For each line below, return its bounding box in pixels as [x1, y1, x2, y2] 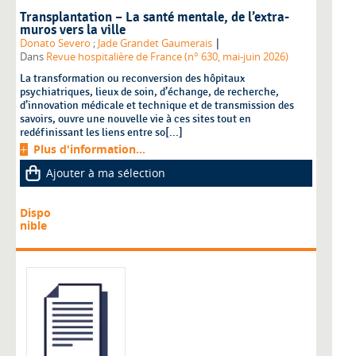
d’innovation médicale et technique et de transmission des [20, 98, 294, 112]
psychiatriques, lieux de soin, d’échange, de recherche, [20, 84, 279, 99]
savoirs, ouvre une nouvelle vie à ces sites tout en [20, 111, 251, 126]
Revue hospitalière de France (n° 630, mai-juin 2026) [46, 49, 288, 64]
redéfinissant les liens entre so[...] [20, 125, 183, 139]
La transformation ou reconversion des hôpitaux [20, 71, 245, 85]
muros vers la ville [20, 21, 126, 38]
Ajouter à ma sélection [46, 164, 165, 180]
